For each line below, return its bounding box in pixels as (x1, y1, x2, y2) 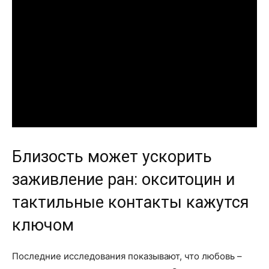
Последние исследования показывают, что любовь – (12, 250, 242, 262)
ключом (12, 215, 74, 235)
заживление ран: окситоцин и (12, 169, 235, 189)
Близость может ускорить (12, 147, 212, 166)
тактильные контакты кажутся (12, 192, 249, 212)
